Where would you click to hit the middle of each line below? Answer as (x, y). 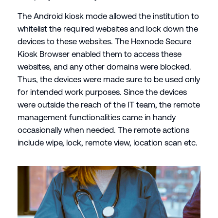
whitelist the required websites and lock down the (108, 28)
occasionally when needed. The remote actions (103, 130)
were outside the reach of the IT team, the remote (109, 104)
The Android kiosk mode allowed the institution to (108, 16)
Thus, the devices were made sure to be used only (109, 79)
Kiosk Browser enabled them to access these (99, 54)
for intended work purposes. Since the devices (102, 92)
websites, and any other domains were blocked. (104, 66)
